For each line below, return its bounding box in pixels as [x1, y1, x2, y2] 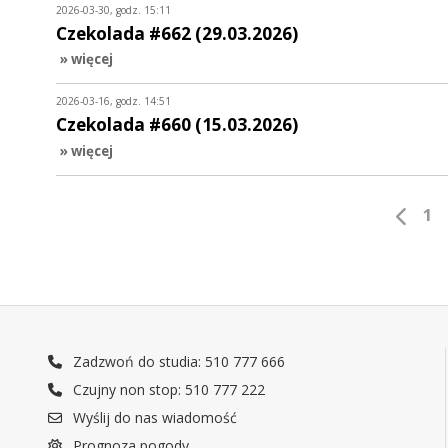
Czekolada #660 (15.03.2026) [56, 113, 298, 137]
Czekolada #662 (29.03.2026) [56, 21, 298, 45]
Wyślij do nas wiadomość [69, 408, 238, 428]
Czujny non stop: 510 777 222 [69, 380, 266, 400]
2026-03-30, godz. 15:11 [56, 2, 171, 17]
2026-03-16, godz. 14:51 [56, 94, 171, 109]
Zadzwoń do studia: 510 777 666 [69, 352, 286, 372]
